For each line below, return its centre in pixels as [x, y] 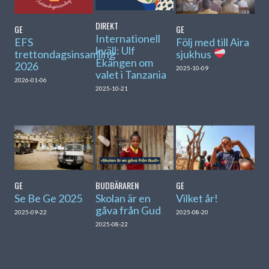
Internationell [128, 39]
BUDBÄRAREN [117, 185]
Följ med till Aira [213, 42]
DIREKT [107, 26]
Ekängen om [124, 63]
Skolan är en [123, 198]
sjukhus [195, 54]
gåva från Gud [128, 210]
